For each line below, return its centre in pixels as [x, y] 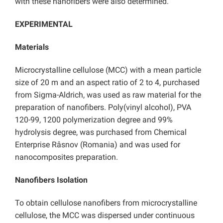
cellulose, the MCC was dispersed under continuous [105, 216]
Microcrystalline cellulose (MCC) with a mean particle [108, 70]
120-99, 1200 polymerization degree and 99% [94, 120]
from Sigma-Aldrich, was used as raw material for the [108, 95]
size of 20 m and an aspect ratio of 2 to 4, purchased [107, 83]
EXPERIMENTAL [44, 24]
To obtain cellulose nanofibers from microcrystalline [106, 203]
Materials [32, 47]
